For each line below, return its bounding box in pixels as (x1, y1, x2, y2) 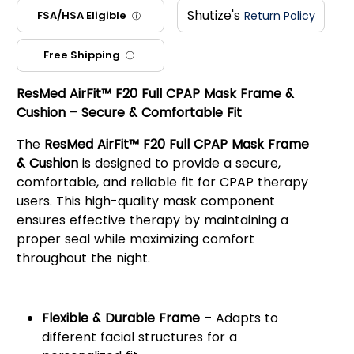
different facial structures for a (41, 328, 237, 347)
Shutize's (186, 6, 244, 25)
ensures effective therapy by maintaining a (16, 211, 288, 230)
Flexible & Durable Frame (41, 309, 200, 328)
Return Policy (243, 8, 315, 24)
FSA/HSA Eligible (36, 7, 129, 23)
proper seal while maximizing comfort (16, 230, 254, 249)
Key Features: (16, 278, 140, 305)
